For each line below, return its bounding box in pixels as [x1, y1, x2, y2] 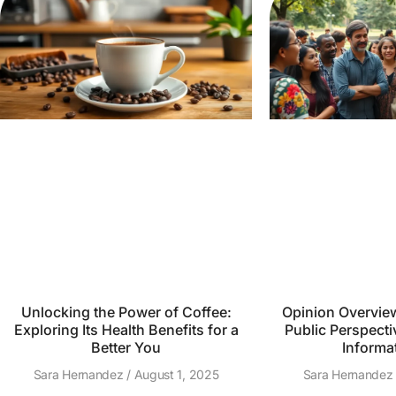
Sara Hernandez [33, 367, 127, 382]
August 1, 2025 [130, 367, 219, 382]
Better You [91, 339, 161, 356]
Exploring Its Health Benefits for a [13, 321, 239, 339]
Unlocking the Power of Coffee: [20, 303, 232, 321]
